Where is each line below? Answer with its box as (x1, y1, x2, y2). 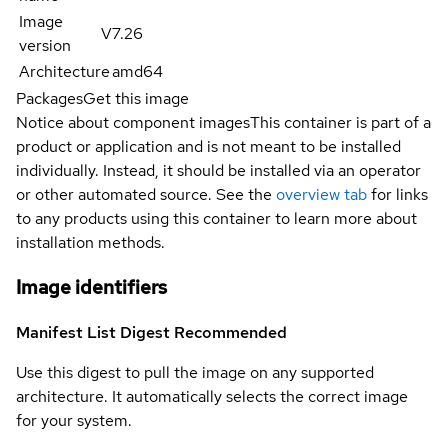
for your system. (16, 409, 132, 431)
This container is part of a (250, 112, 431, 134)
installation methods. (16, 232, 165, 254)
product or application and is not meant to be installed (16, 136, 401, 158)
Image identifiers (16, 275, 167, 301)
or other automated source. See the (16, 184, 272, 206)
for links (367, 184, 428, 206)
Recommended (174, 321, 287, 343)
